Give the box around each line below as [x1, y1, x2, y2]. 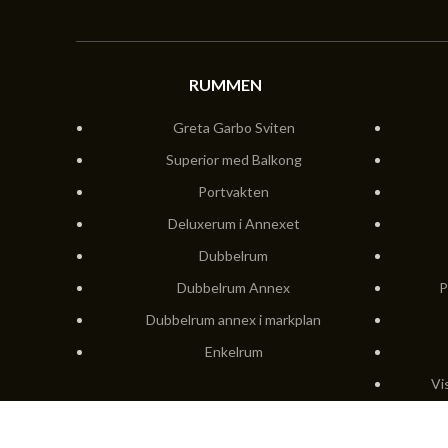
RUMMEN [188, 75, 262, 95]
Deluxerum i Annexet [167, 215, 300, 233]
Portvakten [198, 183, 269, 201]
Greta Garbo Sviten [172, 119, 295, 137]
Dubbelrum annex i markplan [146, 311, 321, 329]
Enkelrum [204, 343, 263, 361]
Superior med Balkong [165, 151, 302, 169]
